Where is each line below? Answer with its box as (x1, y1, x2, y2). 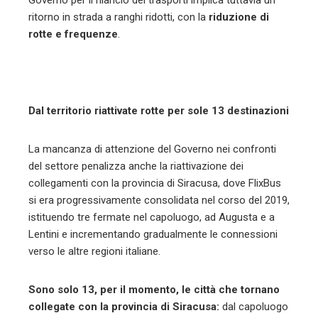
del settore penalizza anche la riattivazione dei (28, 160, 243, 173)
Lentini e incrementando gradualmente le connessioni (28, 228, 278, 241)
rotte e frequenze (28, 28, 118, 41)
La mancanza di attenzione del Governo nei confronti (28, 143, 276, 156)
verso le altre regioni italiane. (28, 245, 160, 258)
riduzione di (209, 11, 269, 24)
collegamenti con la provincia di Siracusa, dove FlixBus (28, 177, 281, 190)
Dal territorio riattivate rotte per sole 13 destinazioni (28, 104, 289, 118)
